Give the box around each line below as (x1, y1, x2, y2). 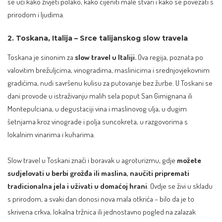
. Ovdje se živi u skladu (147, 180, 213, 191)
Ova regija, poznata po (136, 52, 203, 62)
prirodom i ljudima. (7, 9, 64, 20)
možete (177, 155, 201, 165)
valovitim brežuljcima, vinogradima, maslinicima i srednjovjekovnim (7, 65, 210, 75)
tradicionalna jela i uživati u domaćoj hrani (7, 180, 147, 191)
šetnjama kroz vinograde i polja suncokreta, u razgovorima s (7, 116, 188, 127)
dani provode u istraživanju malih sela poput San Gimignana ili (7, 91, 192, 101)
